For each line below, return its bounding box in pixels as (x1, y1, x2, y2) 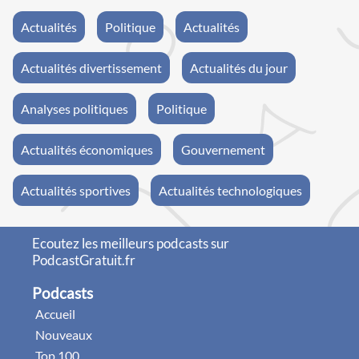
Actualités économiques (21, 141, 153, 157)
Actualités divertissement (21, 59, 162, 75)
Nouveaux (35, 326, 92, 342)
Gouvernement (181, 141, 265, 157)
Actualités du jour (190, 59, 288, 75)
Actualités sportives (21, 182, 131, 198)
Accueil (35, 305, 75, 321)
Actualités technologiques (159, 182, 302, 198)
